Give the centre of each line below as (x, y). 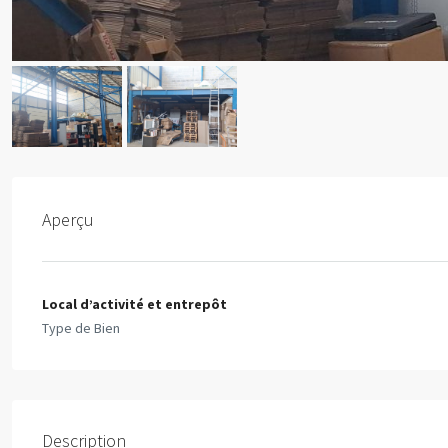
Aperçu (68, 219)
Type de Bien (81, 328)
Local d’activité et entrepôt (134, 304)
